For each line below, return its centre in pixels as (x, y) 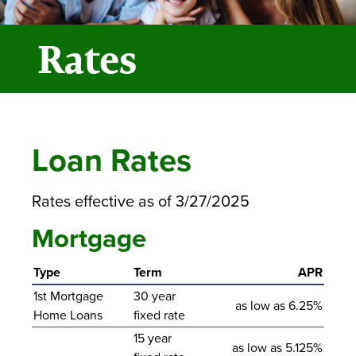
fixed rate (159, 315)
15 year (153, 338)
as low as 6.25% (279, 306)
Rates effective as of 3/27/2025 (141, 201)
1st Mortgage (68, 296)
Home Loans (68, 315)
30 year (155, 296)
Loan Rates (112, 160)
